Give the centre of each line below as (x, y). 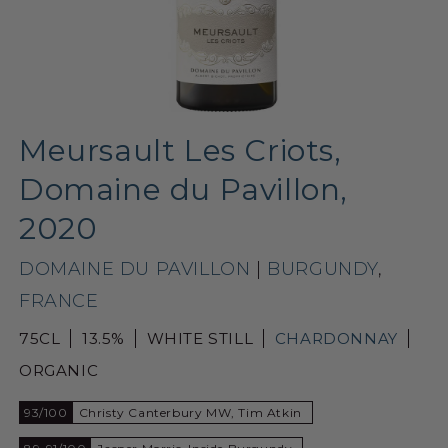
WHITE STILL (200, 338)
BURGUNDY (323, 268)
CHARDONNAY (336, 338)
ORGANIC (59, 370)
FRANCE (59, 300)
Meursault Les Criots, (180, 150)
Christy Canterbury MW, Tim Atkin (190, 412)
